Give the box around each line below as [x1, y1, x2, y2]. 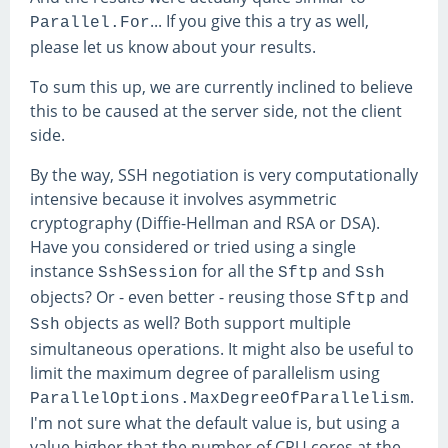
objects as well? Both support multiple [60, 312, 351, 335]
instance [30, 260, 98, 283]
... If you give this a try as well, [150, 10, 369, 33]
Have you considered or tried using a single [30, 236, 356, 259]
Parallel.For [30, 14, 150, 33]
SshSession [98, 264, 198, 283]
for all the [198, 260, 278, 283]
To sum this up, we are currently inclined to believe [30, 76, 413, 99]
